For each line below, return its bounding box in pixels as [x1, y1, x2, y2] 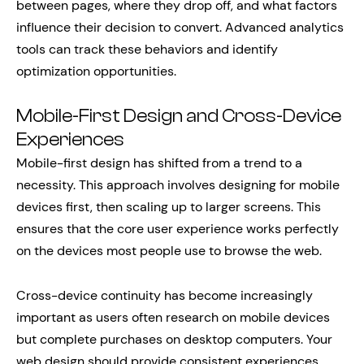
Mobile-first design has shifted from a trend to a [16, 154, 302, 172]
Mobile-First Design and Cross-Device [16, 106, 341, 128]
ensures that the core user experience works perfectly [16, 220, 339, 238]
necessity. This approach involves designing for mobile [16, 176, 340, 194]
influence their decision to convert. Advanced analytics [16, 19, 344, 37]
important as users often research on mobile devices [16, 309, 330, 327]
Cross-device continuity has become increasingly [16, 287, 313, 305]
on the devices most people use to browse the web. [16, 242, 322, 260]
